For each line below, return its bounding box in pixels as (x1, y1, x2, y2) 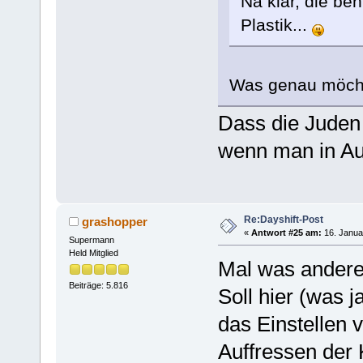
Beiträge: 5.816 (68, 280, 128, 290)
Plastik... (240, 15, 312, 35)
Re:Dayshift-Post (243, 213, 323, 225)
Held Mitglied (68, 247, 118, 258)
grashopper (82, 214, 148, 228)
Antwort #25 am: (250, 227, 322, 237)
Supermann (68, 234, 114, 245)
